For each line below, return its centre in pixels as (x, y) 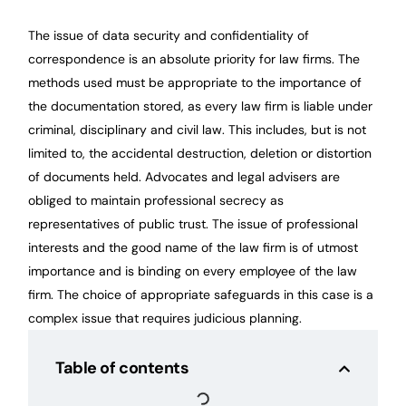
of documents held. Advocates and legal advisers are (184, 177)
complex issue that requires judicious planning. (165, 319)
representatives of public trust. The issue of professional (193, 224)
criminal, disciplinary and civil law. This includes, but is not (198, 130)
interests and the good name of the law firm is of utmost (193, 248)
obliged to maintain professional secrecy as (156, 201)
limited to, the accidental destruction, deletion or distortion (200, 154)
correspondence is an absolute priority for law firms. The (194, 59)
